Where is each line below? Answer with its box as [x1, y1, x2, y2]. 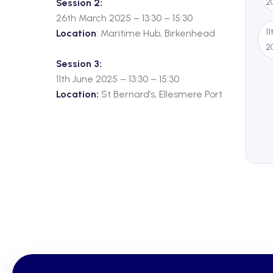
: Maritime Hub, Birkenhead [96, 27, 218, 40]
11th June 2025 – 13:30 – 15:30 [56, 73, 179, 85]
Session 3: [56, 58, 102, 70]
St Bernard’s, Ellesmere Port [101, 88, 222, 101]
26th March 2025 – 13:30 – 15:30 [56, 12, 195, 24]
